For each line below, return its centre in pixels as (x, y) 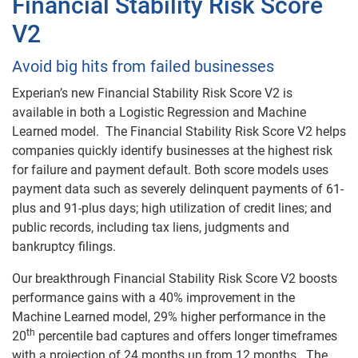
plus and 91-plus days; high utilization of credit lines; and (172, 208)
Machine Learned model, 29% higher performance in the (169, 317)
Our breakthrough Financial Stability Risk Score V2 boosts (175, 278)
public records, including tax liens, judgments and (151, 227)
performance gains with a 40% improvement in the (153, 298)
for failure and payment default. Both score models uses (170, 170)
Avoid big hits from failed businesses (143, 66)
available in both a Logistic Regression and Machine (159, 112)
